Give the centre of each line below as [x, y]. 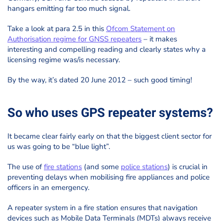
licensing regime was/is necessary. [64, 60]
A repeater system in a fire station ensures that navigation [103, 208]
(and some [101, 167]
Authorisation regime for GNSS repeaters [74, 39]
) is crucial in [188, 167]
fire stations [63, 167]
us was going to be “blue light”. [59, 147]
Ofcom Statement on [141, 29]
